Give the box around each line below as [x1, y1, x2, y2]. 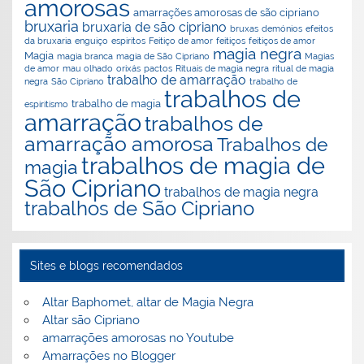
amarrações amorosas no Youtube [41, 330, 234, 345]
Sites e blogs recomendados [29, 258, 183, 272]
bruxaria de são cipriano [82, 19, 227, 35]
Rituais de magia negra [175, 63, 270, 73]
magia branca [57, 50, 114, 61]
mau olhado [63, 63, 114, 73]
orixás [116, 63, 141, 73]
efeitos [305, 23, 334, 33]
